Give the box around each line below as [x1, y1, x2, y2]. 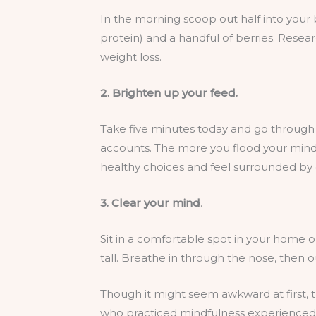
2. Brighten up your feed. [100, 85, 238, 99]
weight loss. [100, 49, 162, 63]
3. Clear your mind [100, 195, 200, 209]
